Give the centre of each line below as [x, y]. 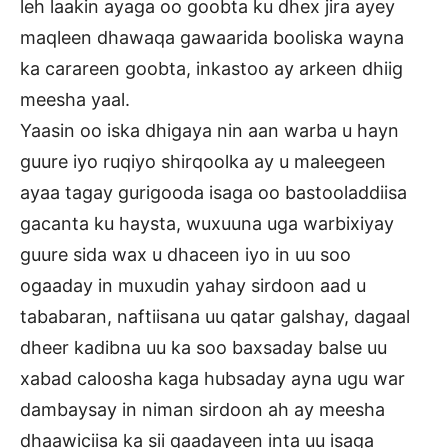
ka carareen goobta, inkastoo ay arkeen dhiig [211, 69]
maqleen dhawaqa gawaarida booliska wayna [212, 38]
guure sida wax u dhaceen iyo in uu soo [185, 255]
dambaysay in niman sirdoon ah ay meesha [202, 410]
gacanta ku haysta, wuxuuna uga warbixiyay [207, 224]
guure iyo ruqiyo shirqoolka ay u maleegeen [203, 162]
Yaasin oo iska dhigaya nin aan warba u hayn [209, 131]
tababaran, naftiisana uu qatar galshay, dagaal [215, 317]
